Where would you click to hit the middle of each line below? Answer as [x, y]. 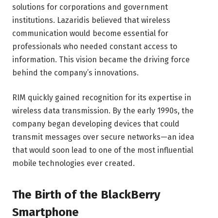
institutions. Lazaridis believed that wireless [91, 20]
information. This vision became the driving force [101, 59]
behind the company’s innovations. [75, 73]
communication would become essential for [90, 33]
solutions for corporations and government [90, 7]
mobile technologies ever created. [73, 163]
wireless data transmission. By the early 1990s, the [103, 111]
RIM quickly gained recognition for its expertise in [102, 98]
